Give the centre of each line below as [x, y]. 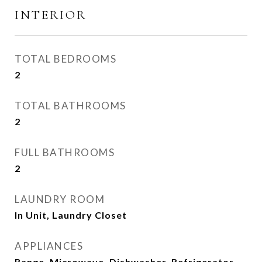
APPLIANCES [49, 246]
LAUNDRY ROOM [60, 199]
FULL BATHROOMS [65, 152]
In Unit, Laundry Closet [71, 215]
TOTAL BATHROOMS [70, 106]
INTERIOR [51, 15]
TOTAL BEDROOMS [65, 59]
